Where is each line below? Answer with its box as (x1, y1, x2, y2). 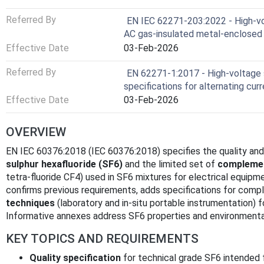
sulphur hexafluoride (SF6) (6, 158, 123, 170)
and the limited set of (123, 158, 217, 170)
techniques (6, 197, 55, 209)
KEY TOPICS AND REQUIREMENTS (6, 231, 199, 246)
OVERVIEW (6, 124, 66, 139)
